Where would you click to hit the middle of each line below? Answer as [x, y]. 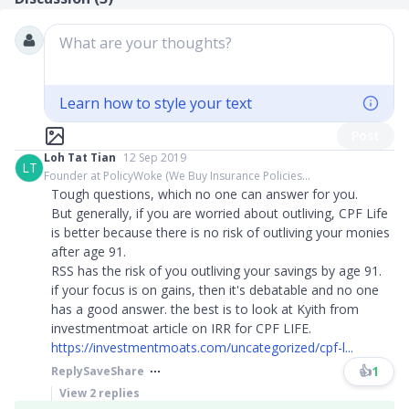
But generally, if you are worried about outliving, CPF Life [220, 213]
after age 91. [89, 252]
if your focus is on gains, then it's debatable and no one [215, 290]
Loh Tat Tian [80, 157]
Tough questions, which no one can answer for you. [204, 194]
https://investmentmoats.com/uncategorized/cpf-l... [202, 347]
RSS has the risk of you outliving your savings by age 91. [216, 271]
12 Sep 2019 [155, 157]
